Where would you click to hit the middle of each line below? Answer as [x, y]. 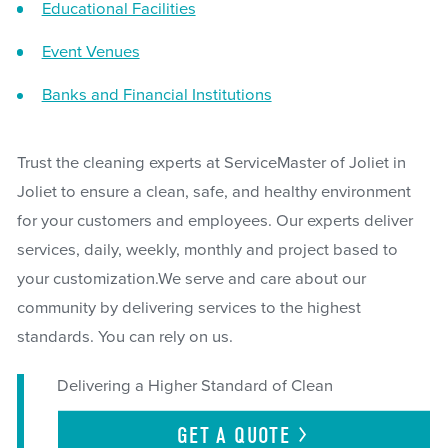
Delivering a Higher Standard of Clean [194, 386]
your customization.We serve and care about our [191, 279]
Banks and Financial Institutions [156, 95]
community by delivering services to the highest [188, 308]
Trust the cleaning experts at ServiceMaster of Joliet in [211, 163]
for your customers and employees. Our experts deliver [214, 221]
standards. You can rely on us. [124, 337]
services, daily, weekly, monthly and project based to [207, 250]
